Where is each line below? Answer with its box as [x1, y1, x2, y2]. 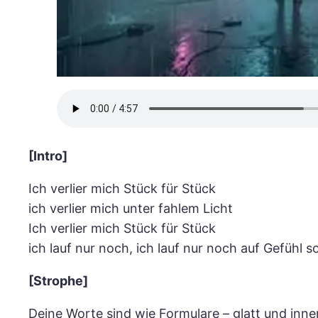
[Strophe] [28, 273, 88, 289]
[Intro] [28, 148, 67, 164]
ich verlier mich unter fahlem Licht [28, 201, 233, 216]
